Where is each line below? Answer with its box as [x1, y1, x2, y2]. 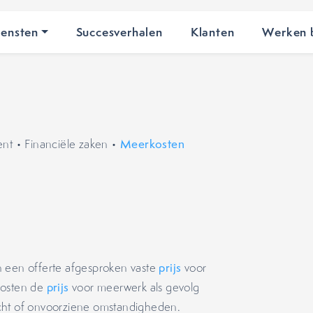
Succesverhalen [75, 24, 163, 40]
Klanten [190, 24, 235, 40]
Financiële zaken [24, 136, 108, 152]
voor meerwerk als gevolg [68, 279, 200, 295]
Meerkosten [120, 136, 185, 152]
